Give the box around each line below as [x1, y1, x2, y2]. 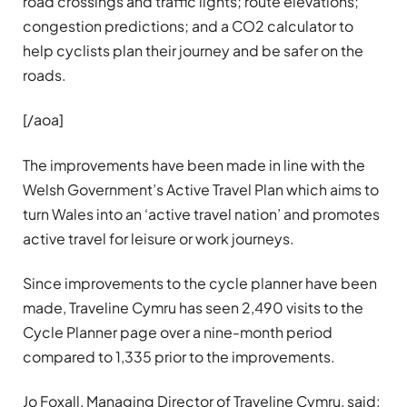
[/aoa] [23, 110, 64, 130]
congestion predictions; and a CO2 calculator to [23, 15, 353, 35]
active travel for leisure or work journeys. [23, 228, 294, 248]
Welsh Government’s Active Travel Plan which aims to [23, 179, 379, 199]
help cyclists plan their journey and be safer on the [23, 40, 363, 60]
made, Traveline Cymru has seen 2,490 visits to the [23, 297, 363, 317]
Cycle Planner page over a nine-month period [23, 322, 333, 342]
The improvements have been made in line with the [23, 154, 365, 174]
